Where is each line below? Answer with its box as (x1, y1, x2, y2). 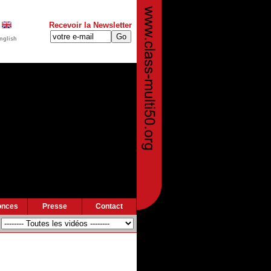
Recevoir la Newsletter (49, 21, 132, 30)
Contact (95, 202, 123, 211)
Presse (42, 202, 68, 211)
